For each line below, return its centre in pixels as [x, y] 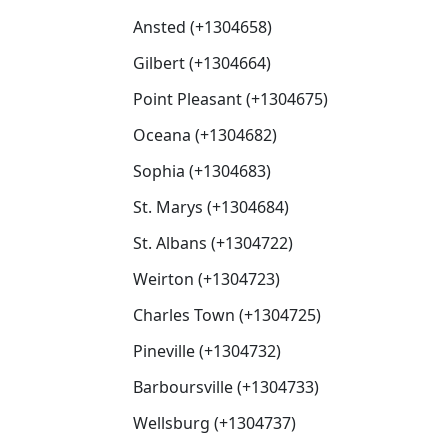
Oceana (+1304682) [205, 135]
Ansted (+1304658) [202, 27]
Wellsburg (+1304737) [214, 423]
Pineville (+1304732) [207, 351]
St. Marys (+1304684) [211, 207]
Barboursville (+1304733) [226, 387]
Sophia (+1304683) [202, 171]
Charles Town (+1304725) [227, 315]
